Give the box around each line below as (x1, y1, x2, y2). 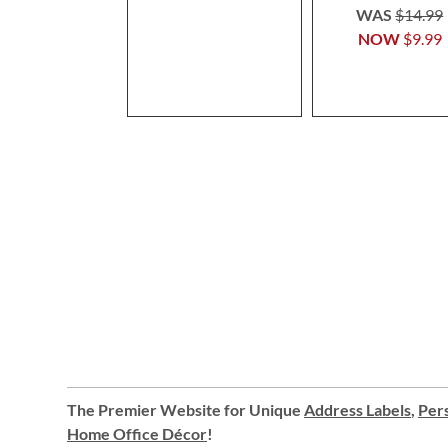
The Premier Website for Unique (67, 400, 304, 419)
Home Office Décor (67, 424, 207, 443)
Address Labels (304, 400, 411, 419)
